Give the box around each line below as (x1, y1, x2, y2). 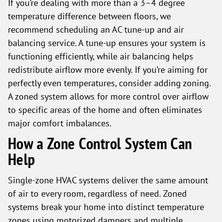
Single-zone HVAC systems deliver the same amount (8, 174, 208, 185)
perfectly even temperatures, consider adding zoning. (8, 77, 211, 88)
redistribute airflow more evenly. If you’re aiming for (8, 64, 208, 75)
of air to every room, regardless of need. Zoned (8, 188, 187, 199)
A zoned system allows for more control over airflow (8, 91, 209, 102)
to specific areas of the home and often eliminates (8, 104, 202, 115)
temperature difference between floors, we (8, 10, 171, 21)
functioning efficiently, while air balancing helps (8, 51, 193, 61)
